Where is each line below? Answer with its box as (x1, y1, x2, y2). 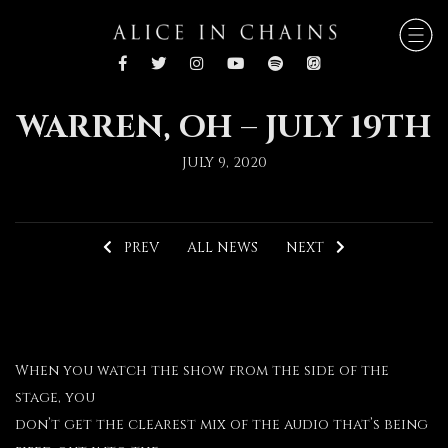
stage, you (15, 387, 95, 407)
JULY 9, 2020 (181, 152, 267, 172)
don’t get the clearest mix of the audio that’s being (15, 414, 428, 434)
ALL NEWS (187, 237, 258, 257)
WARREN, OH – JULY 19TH (16, 106, 432, 150)
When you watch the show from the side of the (15, 360, 389, 380)
